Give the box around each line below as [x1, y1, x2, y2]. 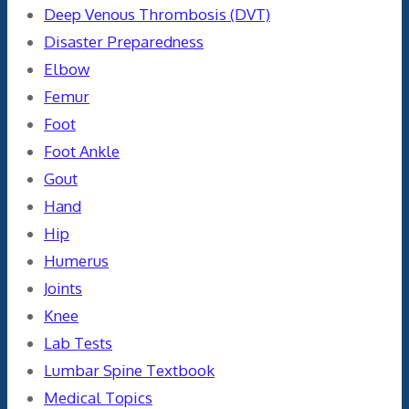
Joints [44, 278, 82, 298]
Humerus [44, 250, 109, 270]
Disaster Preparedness [44, 31, 204, 51]
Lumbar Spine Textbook [44, 360, 215, 380]
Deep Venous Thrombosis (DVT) [44, 4, 270, 24]
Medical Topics [44, 387, 152, 407]
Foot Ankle [44, 141, 120, 161]
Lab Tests [44, 332, 112, 352]
